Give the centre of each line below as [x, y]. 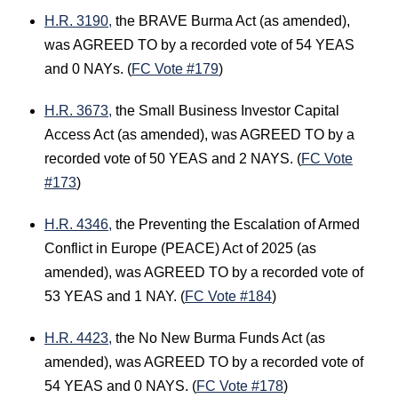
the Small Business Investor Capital [226, 111]
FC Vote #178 [240, 386]
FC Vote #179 [175, 69]
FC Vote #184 [228, 296]
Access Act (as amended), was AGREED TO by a [199, 135]
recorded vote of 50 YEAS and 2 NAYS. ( [173, 159]
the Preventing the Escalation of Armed [236, 224]
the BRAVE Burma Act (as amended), [231, 21]
